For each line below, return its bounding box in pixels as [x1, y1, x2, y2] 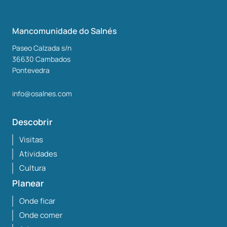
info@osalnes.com [12, 88, 72, 98]
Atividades [19, 148, 57, 159]
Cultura [19, 162, 46, 173]
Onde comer [19, 209, 62, 220]
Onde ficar [19, 195, 55, 206]
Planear [12, 177, 44, 189]
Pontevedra [12, 65, 50, 75]
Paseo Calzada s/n [12, 43, 71, 53]
